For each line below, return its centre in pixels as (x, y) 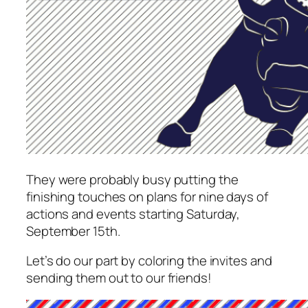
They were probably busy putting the (132, 179)
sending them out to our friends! (119, 278)
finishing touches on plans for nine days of (147, 196)
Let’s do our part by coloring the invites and (149, 261)
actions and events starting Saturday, (133, 213)
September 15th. (73, 231)
